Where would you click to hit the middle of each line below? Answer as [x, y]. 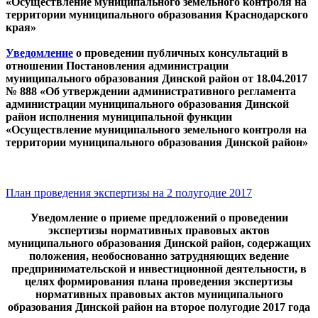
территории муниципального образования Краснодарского [157, 14]
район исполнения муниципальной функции [119, 116]
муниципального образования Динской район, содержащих [159, 243]
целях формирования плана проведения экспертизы [159, 281]
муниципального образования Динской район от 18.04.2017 [157, 78]
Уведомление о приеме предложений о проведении [159, 217]
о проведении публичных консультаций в [181, 53]
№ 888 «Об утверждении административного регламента [151, 91]
